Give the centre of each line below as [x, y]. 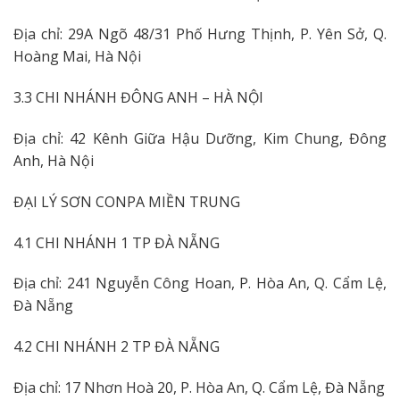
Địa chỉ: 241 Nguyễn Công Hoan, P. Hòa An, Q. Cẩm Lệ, [200, 283]
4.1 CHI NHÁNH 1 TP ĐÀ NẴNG [117, 242]
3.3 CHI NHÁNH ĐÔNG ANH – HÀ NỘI [138, 98]
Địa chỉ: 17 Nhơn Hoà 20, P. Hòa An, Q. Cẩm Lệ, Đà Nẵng [199, 388]
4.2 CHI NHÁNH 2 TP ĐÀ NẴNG [117, 347]
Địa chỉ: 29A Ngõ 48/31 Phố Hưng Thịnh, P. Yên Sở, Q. [200, 34]
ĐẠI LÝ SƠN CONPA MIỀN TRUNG [127, 201]
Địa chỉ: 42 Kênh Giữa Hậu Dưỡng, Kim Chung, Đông [200, 139]
